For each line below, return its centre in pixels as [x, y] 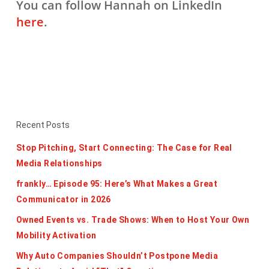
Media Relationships [59, 163]
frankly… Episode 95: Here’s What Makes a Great [117, 184]
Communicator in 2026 [63, 199]
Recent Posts [43, 125]
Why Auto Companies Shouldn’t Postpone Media [117, 256]
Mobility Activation [56, 235]
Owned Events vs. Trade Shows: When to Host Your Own [133, 220]
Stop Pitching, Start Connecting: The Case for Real [124, 148]
